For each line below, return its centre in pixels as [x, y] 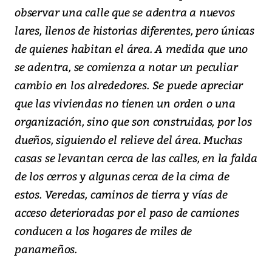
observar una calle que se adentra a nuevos [125, 12]
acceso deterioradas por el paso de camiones [127, 212]
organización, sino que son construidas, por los [133, 121]
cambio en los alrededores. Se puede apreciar [129, 85]
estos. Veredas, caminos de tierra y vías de [121, 194]
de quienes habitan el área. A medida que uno [131, 49]
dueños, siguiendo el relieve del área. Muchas [128, 140]
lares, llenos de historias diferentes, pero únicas [134, 30]
